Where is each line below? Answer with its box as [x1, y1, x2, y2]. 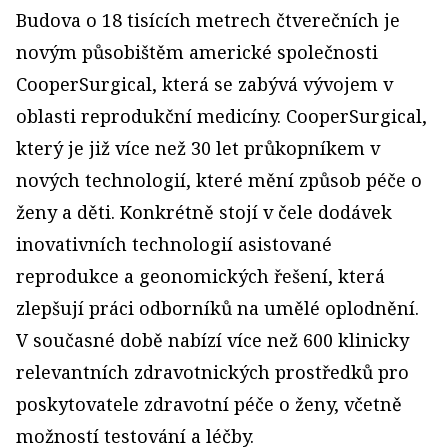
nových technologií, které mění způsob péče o [16, 168, 422, 192]
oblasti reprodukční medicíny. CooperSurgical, [16, 104, 427, 128]
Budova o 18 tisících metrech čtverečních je [16, 8, 400, 32]
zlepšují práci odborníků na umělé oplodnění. [16, 296, 419, 320]
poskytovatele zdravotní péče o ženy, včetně [16, 392, 402, 416]
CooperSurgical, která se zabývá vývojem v [16, 72, 393, 96]
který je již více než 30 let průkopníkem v [16, 136, 380, 160]
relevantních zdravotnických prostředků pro [16, 360, 409, 384]
